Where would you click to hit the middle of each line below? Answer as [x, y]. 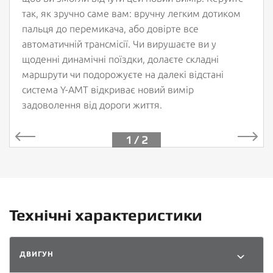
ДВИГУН [37, 253]
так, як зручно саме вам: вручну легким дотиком [131, 13]
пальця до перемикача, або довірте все [110, 28]
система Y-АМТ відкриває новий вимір [108, 89]
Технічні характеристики [106, 215]
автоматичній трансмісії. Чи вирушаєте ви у [119, 44]
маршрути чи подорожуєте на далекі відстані [123, 74]
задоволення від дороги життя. [92, 105]
